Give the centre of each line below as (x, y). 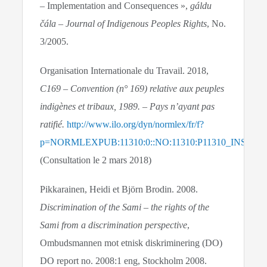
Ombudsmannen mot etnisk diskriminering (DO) (131, 243)
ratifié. (52, 125)
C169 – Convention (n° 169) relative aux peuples (132, 89)
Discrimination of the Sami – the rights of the (125, 207)
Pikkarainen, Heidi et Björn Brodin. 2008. (119, 190)
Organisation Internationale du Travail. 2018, (125, 71)
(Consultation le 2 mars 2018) (96, 160)
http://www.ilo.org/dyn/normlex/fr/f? (136, 125)
